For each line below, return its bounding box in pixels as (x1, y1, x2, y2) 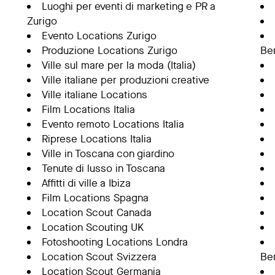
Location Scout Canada (41, 206, 152, 220)
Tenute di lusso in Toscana (41, 161, 165, 176)
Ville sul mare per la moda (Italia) (41, 58, 196, 72)
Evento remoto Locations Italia (41, 117, 184, 131)
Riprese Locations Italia (41, 132, 152, 146)
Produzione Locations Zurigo (41, 44, 177, 58)
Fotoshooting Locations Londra (41, 235, 188, 249)
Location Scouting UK (41, 220, 144, 234)
